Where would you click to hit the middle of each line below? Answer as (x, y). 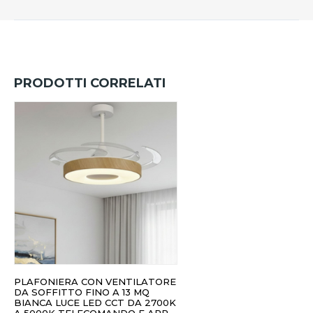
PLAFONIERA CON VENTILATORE (95, 282)
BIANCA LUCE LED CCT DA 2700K (95, 303)
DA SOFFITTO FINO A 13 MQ (82, 292)
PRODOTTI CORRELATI (90, 83)
